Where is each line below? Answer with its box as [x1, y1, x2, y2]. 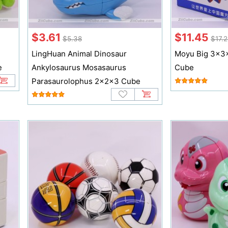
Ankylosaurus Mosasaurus [31, 63, 126, 73]
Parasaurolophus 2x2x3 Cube [31, 76, 140, 87]
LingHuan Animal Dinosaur [31, 49, 127, 59]
